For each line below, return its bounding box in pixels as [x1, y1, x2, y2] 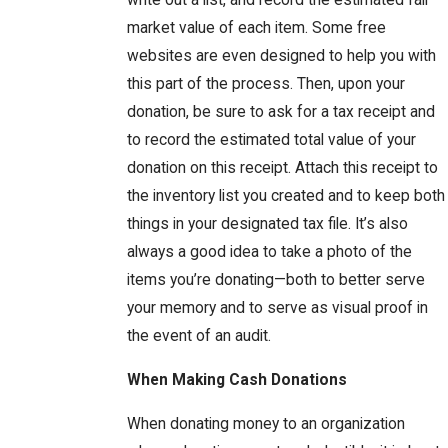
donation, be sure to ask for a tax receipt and [126, 103, 435, 122]
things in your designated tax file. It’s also [126, 215, 408, 234]
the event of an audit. [126, 327, 271, 346]
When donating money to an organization [126, 414, 405, 433]
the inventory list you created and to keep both [126, 187, 445, 206]
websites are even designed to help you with [126, 47, 436, 66]
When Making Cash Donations [126, 371, 347, 389]
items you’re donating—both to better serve [126, 271, 425, 290]
